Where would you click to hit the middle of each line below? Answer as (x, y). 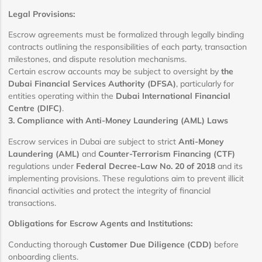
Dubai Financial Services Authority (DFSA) (92, 84)
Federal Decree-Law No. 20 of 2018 (146, 166)
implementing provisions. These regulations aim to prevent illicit (126, 178)
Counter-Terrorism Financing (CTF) (167, 154)
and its (229, 166)
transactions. (32, 203)
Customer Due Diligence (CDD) (151, 244)
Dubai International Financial (173, 96)
